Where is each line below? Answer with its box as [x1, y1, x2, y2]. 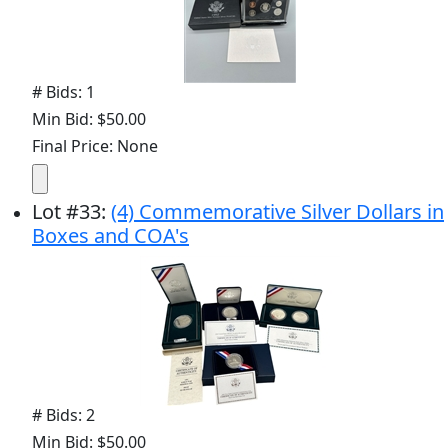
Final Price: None [32, 134, 158, 157]
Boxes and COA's [32, 221, 189, 249]
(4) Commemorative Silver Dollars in [111, 197, 444, 225]
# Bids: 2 [32, 403, 95, 426]
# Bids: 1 [32, 80, 95, 103]
